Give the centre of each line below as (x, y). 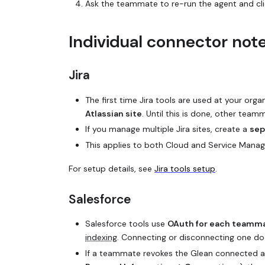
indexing (101, 237)
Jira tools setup (185, 169)
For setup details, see (112, 169)
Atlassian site (114, 113)
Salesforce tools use (126, 224)
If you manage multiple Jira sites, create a (167, 129)
